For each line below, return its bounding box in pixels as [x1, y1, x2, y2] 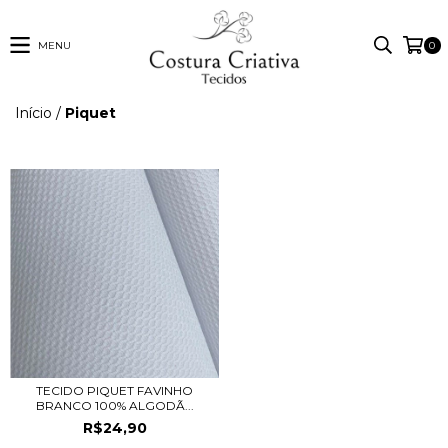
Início [15, 103, 52, 122]
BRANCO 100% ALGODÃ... [35, 397, 194, 413]
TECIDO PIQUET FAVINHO [36, 382, 193, 398]
